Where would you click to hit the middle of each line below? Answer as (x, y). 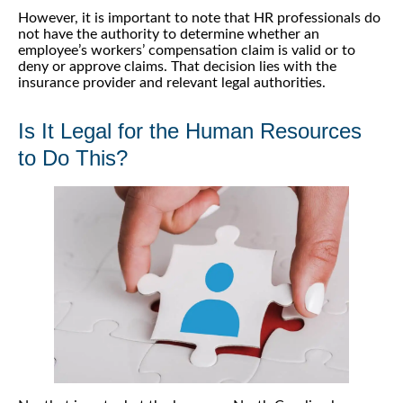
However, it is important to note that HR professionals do (199, 18)
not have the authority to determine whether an (169, 35)
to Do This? (73, 158)
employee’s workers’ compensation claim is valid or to (187, 51)
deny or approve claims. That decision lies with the (177, 67)
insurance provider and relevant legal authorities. (172, 83)
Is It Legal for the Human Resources (190, 131)
